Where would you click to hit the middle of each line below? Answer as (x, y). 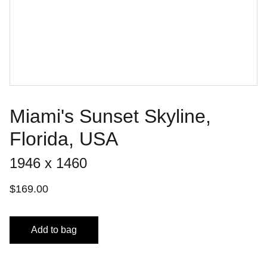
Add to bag (54, 230)
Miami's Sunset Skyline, (110, 116)
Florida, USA (64, 139)
